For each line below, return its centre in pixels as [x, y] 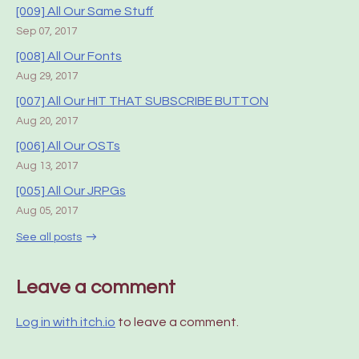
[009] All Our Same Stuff [85, 11]
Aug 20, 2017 [47, 121]
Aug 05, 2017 [47, 211]
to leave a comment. [177, 322]
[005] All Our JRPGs [71, 191]
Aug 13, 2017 [47, 166]
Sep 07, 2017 [46, 31]
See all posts [49, 237]
